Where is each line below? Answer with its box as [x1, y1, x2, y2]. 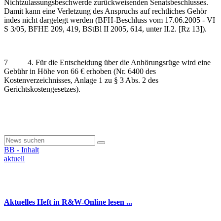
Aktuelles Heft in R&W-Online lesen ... [4, 197, 132, 206]
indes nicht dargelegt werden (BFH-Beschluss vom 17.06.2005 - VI [4, 15, 215, 24]
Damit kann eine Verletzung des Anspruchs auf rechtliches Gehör [4, 6, 207, 15]
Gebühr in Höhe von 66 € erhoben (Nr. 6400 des [4, 67, 156, 75]
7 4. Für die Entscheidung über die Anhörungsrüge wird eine [4, 58, 211, 67]
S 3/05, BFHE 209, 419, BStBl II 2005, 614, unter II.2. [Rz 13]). [4, 24, 207, 33]
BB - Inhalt [4, 145, 39, 154]
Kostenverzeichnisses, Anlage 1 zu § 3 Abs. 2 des [4, 75, 158, 84]
